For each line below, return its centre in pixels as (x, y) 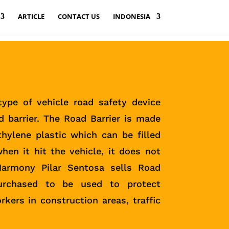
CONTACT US (78, 16)
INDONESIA (131, 16)
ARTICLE (31, 16)
